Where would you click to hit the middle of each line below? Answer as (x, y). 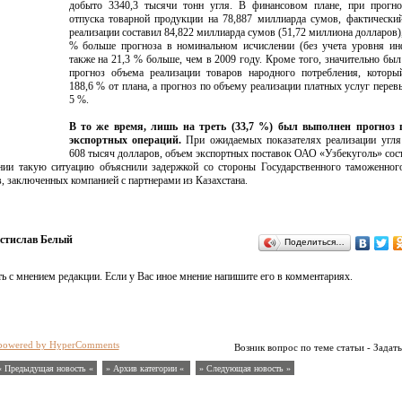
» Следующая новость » (245, 368)
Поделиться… (314, 242)
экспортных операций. (125, 140)
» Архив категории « (146, 368)
